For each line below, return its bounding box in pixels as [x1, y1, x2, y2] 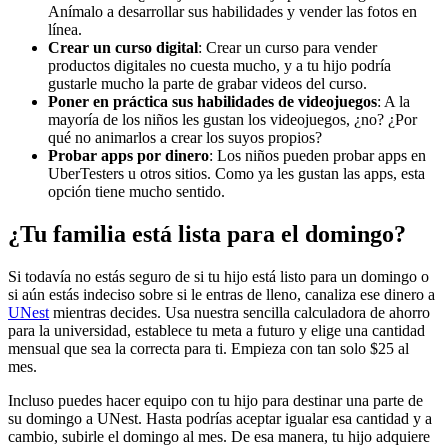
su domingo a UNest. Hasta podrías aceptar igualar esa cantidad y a [8, 410, 432, 428]
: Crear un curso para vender [198, 39, 377, 57]
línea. [48, 21, 82, 39]
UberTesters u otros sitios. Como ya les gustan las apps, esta [48, 165, 425, 183]
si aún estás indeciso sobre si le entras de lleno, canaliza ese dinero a [8, 286, 435, 304]
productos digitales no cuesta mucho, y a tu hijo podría [48, 57, 391, 75]
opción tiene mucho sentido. [48, 183, 225, 201]
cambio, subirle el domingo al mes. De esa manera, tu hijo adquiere [8, 428, 430, 446]
